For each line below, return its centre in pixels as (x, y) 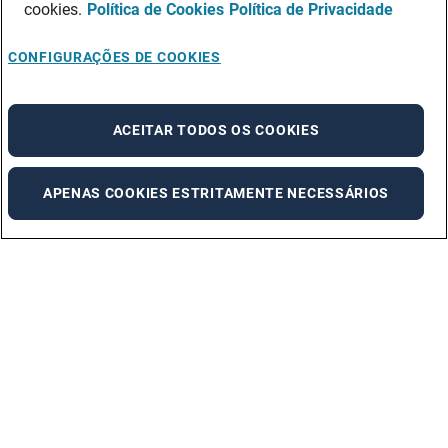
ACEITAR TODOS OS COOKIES (216, 130)
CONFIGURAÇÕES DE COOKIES (114, 57)
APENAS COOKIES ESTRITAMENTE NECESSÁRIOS (216, 193)
